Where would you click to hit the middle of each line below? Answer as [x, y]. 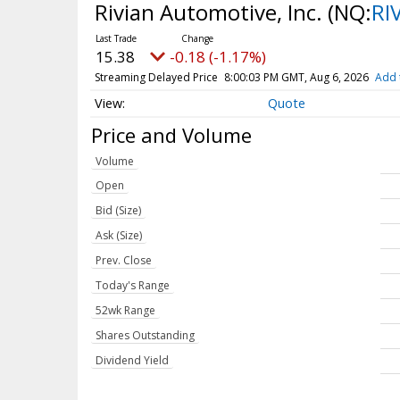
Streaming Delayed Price [156, 77]
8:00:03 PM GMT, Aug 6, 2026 [296, 77]
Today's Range [133, 286]
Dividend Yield [132, 361]
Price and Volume [171, 135]
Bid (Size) [118, 211]
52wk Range [125, 311]
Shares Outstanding [145, 336]
